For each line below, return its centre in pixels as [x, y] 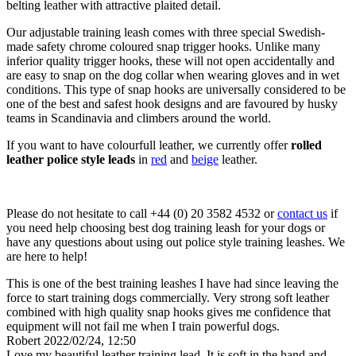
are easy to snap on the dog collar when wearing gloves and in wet [173, 75]
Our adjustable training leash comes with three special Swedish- [166, 33]
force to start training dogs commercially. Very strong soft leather [168, 298]
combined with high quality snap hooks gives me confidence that [168, 312]
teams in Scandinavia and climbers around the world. [139, 118]
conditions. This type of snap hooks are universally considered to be [176, 90]
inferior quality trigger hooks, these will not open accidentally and [170, 61]
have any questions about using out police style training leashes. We [176, 242]
